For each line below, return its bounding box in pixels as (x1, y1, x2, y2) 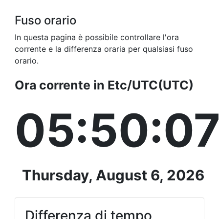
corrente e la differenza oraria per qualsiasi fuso (15, 44, 193, 54)
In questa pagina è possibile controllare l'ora (15, 32, 179, 43)
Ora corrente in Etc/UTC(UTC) (15, 78, 194, 93)
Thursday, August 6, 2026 (22, 166, 204, 184)
